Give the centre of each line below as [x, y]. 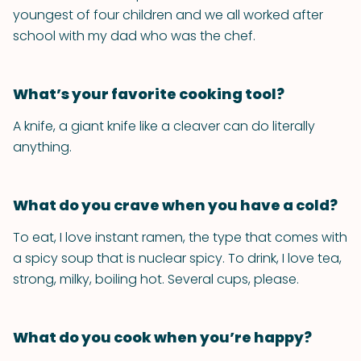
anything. [42, 147]
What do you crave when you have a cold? [175, 205]
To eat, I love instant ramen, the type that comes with [180, 237]
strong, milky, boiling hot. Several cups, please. [156, 279]
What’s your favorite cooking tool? [149, 94]
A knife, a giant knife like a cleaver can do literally [164, 126]
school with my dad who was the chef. [134, 36]
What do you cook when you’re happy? [162, 337]
